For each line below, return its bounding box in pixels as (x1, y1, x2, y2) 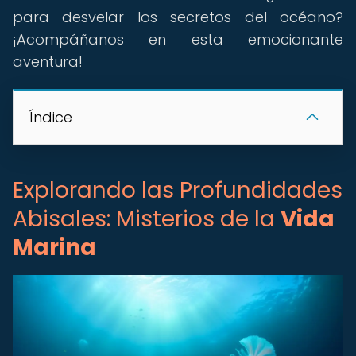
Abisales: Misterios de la (13, 203, 281, 234)
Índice (29, 107, 72, 127)
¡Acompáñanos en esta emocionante (13, 29, 343, 49)
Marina (13, 232, 96, 263)
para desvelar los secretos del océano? (13, 7, 343, 27)
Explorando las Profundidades (13, 175, 342, 206)
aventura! (13, 52, 83, 72)
